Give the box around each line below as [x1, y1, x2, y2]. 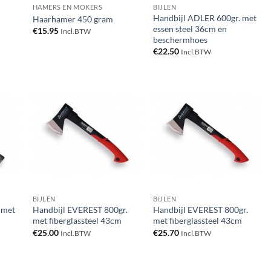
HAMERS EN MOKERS [32, 3, 103, 11]
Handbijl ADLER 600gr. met [153, 12, 257, 23]
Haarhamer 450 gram [32, 13, 113, 24]
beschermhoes [153, 34, 208, 45]
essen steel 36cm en [153, 23, 227, 34]
